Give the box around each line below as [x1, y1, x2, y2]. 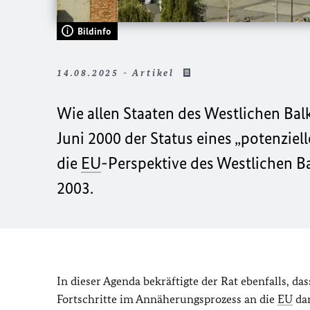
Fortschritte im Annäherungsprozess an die [57, 291, 277, 306]
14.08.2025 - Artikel [57, 66, 179, 79]
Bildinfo [77, 25, 111, 37]
